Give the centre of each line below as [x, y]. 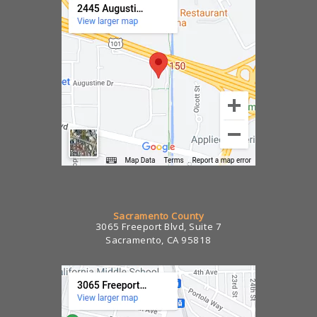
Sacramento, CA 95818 [158, 240]
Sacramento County [158, 215]
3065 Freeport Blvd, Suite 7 [158, 227]
